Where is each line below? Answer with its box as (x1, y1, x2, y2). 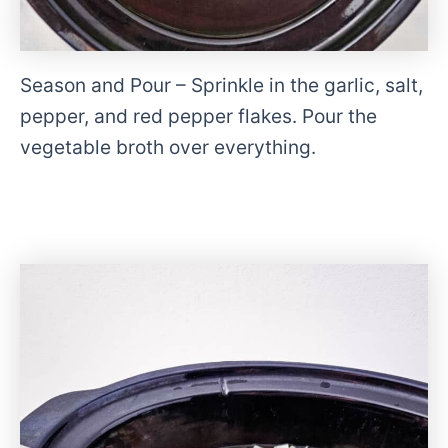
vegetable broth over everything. (20, 135, 316, 160)
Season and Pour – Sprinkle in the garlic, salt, (20, 73, 423, 98)
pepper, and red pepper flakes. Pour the (20, 104, 377, 129)
